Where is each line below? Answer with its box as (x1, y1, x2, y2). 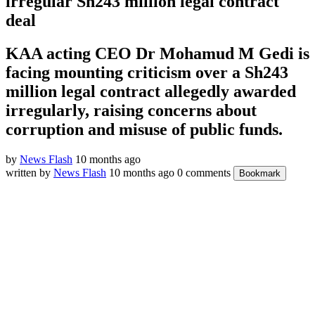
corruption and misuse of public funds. (6, 120, 283, 139)
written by (6, 166, 53, 179)
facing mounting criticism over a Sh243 (6, 63, 288, 82)
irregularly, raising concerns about (6, 101, 257, 120)
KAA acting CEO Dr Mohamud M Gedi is (6, 44, 309, 63)
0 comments (177, 166, 231, 179)
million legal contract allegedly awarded (6, 82, 296, 101)
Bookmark (239, 167, 281, 179)
